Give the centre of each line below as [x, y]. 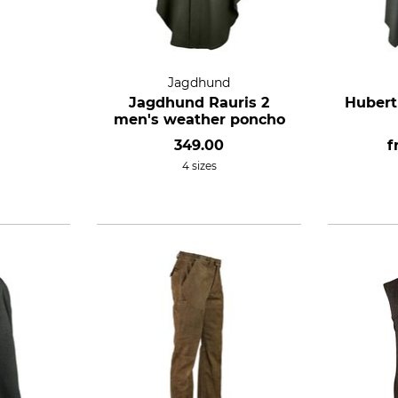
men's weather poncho [199, 119]
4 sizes [199, 165]
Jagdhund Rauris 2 [199, 102]
